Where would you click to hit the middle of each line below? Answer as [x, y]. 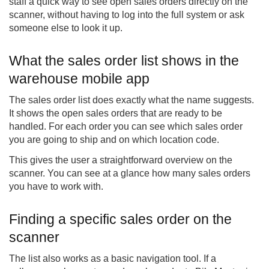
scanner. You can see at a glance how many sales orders [130, 174]
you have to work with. [56, 187]
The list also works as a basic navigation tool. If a [113, 259]
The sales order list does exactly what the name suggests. [131, 100]
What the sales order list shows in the [124, 61]
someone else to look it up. [66, 28]
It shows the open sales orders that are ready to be [116, 113]
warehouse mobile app [79, 79]
